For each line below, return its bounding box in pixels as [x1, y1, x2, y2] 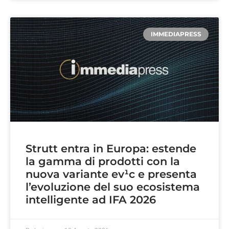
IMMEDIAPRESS [150, 30, 201, 38]
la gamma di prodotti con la [26, 154, 180, 168]
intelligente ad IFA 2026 [26, 193, 156, 206]
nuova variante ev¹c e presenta [26, 167, 197, 180]
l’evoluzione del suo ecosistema [26, 180, 200, 193]
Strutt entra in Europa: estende [26, 142, 196, 155]
